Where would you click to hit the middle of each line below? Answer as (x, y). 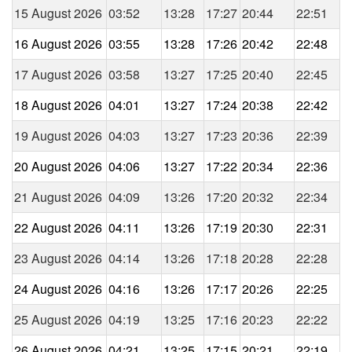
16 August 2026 (58, 43)
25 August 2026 (58, 319)
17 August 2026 (58, 74)
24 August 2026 (58, 288)
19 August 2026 (58, 135)
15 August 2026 (58, 13)
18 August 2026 (58, 104)
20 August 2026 (58, 166)
